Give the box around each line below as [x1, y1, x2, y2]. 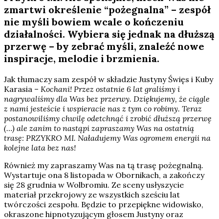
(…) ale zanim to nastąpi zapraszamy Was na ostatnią [4, 123, 194, 133]
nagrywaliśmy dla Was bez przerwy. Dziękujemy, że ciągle [4, 94, 210, 104]
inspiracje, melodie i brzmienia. [4, 52, 159, 65]
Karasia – [4, 84, 41, 94]
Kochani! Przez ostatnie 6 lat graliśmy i [41, 84, 180, 94]
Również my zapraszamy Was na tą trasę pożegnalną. [4, 160, 203, 171]
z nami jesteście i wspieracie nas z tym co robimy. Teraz [4, 104, 202, 114]
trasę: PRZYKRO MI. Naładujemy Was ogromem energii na [4, 133, 211, 143]
